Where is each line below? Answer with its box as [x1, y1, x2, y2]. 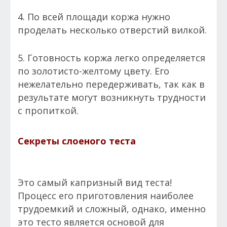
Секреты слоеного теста [18, 135, 136, 147]
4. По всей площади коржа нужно [18, 11, 170, 23]
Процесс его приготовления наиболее [18, 190, 194, 202]
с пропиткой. [18, 104, 79, 117]
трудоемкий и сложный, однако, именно [18, 203, 206, 215]
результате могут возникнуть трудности [18, 91, 206, 104]
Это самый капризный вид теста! [18, 176, 172, 189]
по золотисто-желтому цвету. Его [18, 65, 169, 78]
